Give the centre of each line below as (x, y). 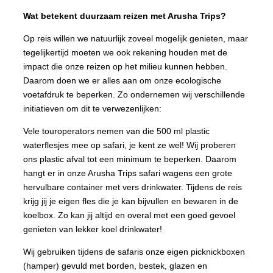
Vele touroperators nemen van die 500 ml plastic (116, 131)
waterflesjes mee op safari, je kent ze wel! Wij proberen (129, 145)
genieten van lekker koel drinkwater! (94, 229)
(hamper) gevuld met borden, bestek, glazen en (115, 265)
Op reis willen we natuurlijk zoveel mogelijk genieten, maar (136, 38)
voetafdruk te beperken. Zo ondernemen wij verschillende (134, 94)
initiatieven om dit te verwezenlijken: (92, 108)
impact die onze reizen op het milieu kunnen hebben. (125, 66)
